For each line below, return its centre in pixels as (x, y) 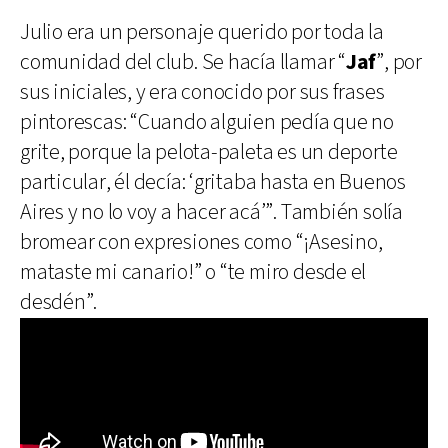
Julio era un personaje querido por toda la (202, 32)
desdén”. (59, 302)
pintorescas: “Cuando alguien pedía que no (207, 122)
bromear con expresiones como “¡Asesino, (201, 242)
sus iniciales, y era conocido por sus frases (202, 92)
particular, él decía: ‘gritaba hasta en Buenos (213, 182)
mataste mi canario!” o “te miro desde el (193, 272)
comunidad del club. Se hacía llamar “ (183, 62)
